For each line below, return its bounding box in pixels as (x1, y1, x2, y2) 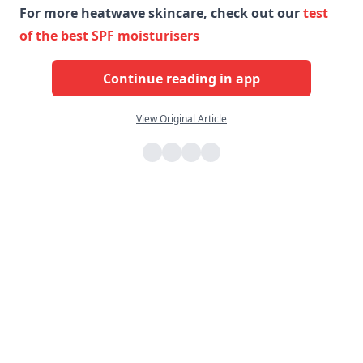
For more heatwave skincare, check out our (19, 4, 303, 23)
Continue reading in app (103, 69, 260, 88)
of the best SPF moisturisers (19, 27, 199, 45)
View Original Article (136, 112, 227, 126)
